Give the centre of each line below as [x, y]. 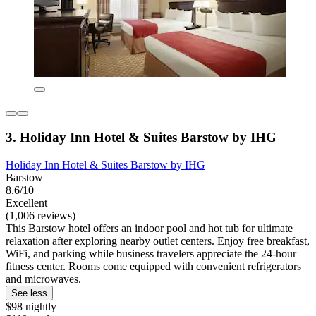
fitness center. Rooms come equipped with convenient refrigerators [153, 266]
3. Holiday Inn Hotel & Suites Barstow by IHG [141, 138]
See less [29, 293]
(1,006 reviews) [41, 215]
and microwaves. [43, 279]
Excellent [26, 202]
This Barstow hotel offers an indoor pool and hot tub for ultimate [149, 228]
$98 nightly [31, 306]
